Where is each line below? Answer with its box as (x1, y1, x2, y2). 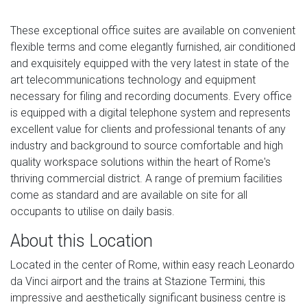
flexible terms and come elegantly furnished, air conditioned (10, 40, 295, 53)
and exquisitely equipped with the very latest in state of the (10, 56, 289, 70)
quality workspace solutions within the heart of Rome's (10, 155, 271, 169)
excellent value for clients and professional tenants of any (10, 122, 286, 136)
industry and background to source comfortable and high (10, 138, 283, 152)
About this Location (10, 230, 153, 251)
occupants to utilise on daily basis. (10, 204, 175, 218)
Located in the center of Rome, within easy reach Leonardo (10, 258, 295, 271)
